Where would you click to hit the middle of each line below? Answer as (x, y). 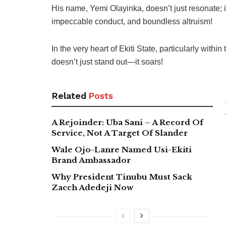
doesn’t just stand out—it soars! (107, 62)
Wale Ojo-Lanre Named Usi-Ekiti (122, 149)
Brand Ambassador (91, 160)
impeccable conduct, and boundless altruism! (132, 21)
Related (69, 95)
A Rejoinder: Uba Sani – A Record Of (127, 122)
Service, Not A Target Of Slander (120, 133)
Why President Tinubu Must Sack (122, 177)
